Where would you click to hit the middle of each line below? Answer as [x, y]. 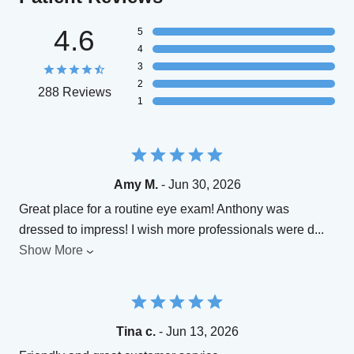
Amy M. [136, 185]
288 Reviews [74, 92]
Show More [51, 250]
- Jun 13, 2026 [197, 332]
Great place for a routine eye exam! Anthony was [154, 209]
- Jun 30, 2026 [199, 185]
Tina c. [136, 332]
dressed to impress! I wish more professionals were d [167, 230]
